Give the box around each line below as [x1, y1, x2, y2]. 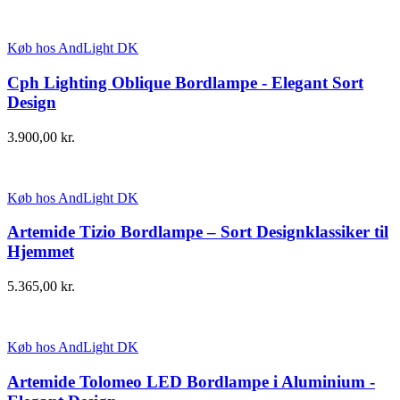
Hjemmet [7, 242, 74, 262]
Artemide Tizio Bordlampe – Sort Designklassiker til [7, 222, 388, 242]
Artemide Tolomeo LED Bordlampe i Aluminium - [7, 371, 375, 391]
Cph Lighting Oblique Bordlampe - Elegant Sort [7, 72, 363, 92]
